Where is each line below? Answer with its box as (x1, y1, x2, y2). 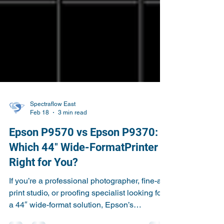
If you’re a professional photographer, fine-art (9, 212, 166, 221)
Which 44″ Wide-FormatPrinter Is (9, 177, 169, 189)
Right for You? (9, 192, 78, 204)
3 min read (58, 144, 87, 152)
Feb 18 (30, 144, 49, 152)
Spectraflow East (30, 136, 75, 143)
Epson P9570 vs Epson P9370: (9, 162, 158, 174)
